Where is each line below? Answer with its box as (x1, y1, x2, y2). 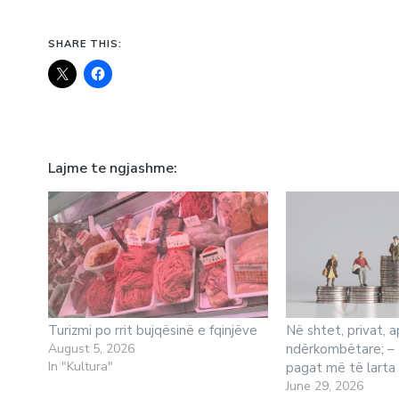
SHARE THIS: (47, 37, 122, 50)
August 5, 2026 (47, 339, 134, 357)
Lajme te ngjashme (47, 159, 174, 179)
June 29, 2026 (286, 377, 364, 395)
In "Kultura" (47, 357, 113, 375)
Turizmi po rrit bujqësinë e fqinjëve (47, 321, 257, 339)
